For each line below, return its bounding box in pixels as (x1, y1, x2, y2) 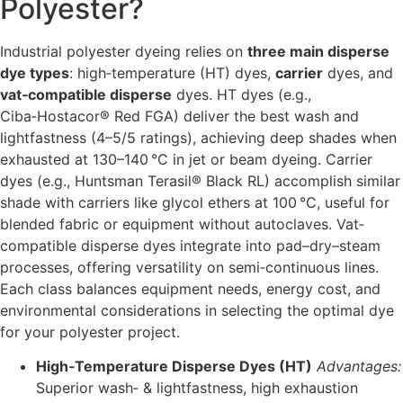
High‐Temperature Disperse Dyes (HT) (36, 357, 312, 376)
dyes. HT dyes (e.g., (172, 85, 311, 104)
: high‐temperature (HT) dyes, (69, 64, 275, 83)
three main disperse (247, 42, 390, 61)
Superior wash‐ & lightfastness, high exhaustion (36, 379, 358, 398)
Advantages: (317, 357, 401, 376)
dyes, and (323, 64, 393, 83)
